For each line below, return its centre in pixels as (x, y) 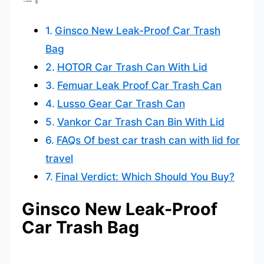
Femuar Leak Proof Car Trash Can (139, 85)
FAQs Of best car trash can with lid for (148, 140)
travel (60, 159)
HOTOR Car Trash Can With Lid (132, 67)
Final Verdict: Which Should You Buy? (145, 177)
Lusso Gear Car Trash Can (121, 104)
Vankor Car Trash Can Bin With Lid (141, 122)
